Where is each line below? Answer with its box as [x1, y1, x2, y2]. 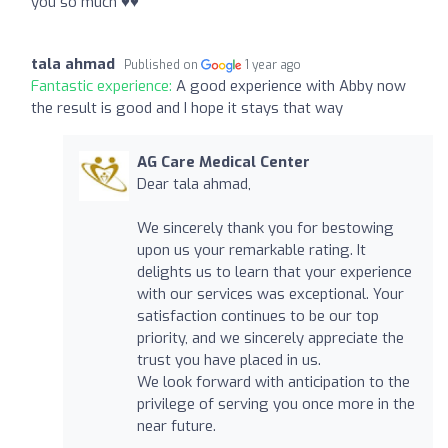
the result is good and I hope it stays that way [31, 97, 343, 118]
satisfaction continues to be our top [136, 305, 379, 326]
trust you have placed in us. [136, 349, 321, 370]
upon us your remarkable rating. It [136, 239, 366, 260]
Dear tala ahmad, [136, 173, 251, 194]
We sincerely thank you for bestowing [136, 217, 394, 238]
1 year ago [245, 56, 302, 73]
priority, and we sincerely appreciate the [136, 327, 404, 348]
